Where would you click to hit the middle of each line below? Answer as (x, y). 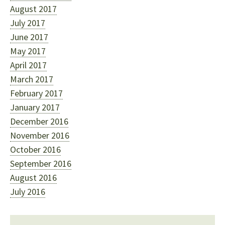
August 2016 (33, 178)
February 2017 (36, 93)
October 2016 (35, 149)
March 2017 (32, 79)
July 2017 (28, 23)
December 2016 (39, 121)
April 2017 (28, 65)
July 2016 (28, 192)
